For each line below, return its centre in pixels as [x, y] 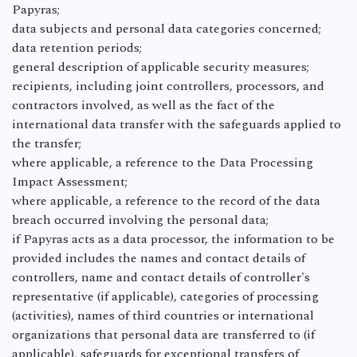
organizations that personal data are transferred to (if [163, 335]
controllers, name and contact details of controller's [161, 277]
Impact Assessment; [70, 182]
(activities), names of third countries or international [163, 316]
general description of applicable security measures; [161, 67]
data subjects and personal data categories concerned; [167, 29]
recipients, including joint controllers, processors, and [168, 86]
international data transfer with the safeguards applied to [177, 124]
